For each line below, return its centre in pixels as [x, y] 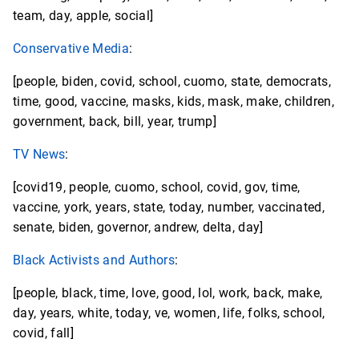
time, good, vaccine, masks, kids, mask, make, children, [174, 102]
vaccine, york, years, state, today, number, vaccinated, [169, 208]
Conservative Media [71, 49]
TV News [39, 155]
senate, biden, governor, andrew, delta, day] [138, 228]
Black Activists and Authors [94, 260]
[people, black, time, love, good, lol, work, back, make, [168, 293]
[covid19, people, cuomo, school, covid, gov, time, [157, 188]
